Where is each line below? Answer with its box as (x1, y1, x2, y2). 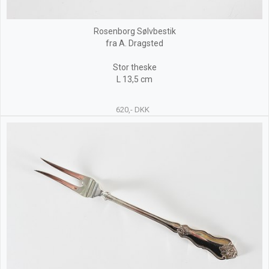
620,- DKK (115, 105, 150, 114)
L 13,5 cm (116, 74, 153, 84)
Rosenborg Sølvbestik (93, 26, 176, 36)
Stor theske (112, 62, 157, 72)
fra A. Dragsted (106, 38, 163, 48)
